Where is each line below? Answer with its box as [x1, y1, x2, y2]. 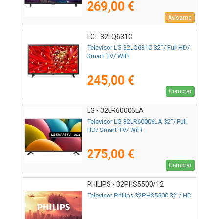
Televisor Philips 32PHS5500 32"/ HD [87, 192, 192, 199]
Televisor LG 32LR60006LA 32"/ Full [87, 118, 187, 126]
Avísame [168, 14, 192, 22]
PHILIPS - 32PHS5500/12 [87, 180, 164, 189]
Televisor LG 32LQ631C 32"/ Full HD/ [87, 44, 190, 52]
